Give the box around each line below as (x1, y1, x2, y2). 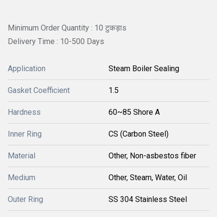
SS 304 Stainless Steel (108, 194, 187, 204)
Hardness (8, 107, 41, 117)
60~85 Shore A (108, 107, 160, 117)
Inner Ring (8, 129, 42, 139)
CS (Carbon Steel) (108, 129, 169, 139)
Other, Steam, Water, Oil (108, 172, 187, 182)
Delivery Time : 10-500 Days (8, 36, 104, 46)
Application (8, 63, 46, 73)
